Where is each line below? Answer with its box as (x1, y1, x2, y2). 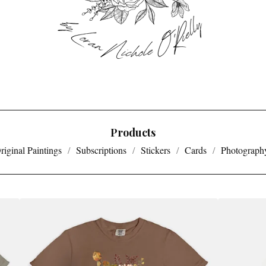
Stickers (140, 144, 170, 156)
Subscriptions (75, 144, 126, 156)
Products (110, 125, 156, 140)
